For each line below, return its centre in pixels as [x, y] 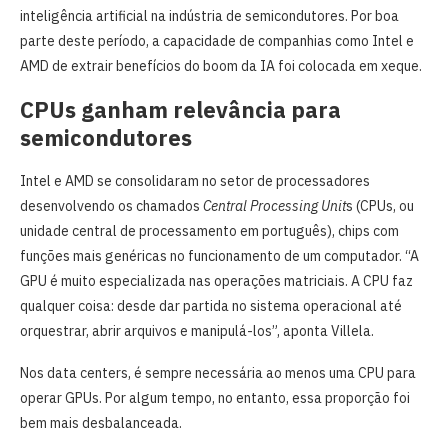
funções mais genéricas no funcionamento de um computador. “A [219, 255]
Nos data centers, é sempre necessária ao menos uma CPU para [218, 372]
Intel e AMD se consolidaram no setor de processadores [195, 180]
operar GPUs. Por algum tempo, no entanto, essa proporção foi [215, 397]
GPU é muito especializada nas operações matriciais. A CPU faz [216, 280]
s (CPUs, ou [380, 205]
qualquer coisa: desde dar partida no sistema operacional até [211, 305]
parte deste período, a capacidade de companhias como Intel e [217, 40]
